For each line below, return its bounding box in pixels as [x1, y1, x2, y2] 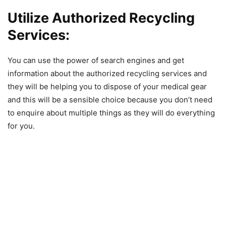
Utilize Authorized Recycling [8, 9, 195, 26]
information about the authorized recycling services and [8, 68, 207, 78]
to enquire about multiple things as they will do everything [8, 107, 215, 118]
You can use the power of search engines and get [8, 55, 184, 65]
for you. [8, 121, 35, 131]
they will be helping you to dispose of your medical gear [8, 81, 207, 91]
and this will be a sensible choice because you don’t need [8, 94, 212, 104]
